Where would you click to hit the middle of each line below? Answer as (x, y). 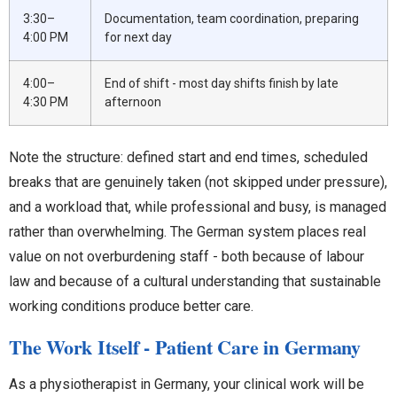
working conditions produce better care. (131, 306)
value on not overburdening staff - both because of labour (187, 256)
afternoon (133, 101)
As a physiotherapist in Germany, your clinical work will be (187, 384)
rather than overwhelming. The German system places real (187, 231)
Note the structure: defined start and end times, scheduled (188, 157)
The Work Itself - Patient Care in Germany (185, 346)
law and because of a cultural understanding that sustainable (195, 281)
